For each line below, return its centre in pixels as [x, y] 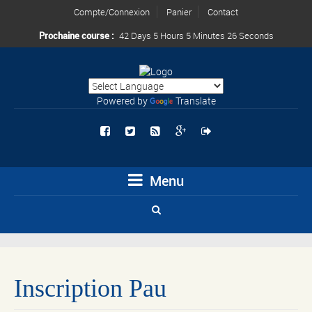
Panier [179, 12]
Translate [195, 101]
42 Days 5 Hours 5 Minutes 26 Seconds [196, 36]
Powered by [123, 101]
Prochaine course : [77, 36]
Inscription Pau [90, 288]
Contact [223, 12]
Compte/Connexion [112, 12]
